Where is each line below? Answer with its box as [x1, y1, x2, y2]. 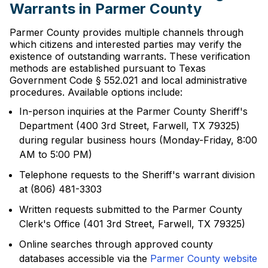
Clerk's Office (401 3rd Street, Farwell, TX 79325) [19, 218, 245, 230]
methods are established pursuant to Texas [10, 62, 206, 74]
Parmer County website [150, 252, 257, 264]
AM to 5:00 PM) [19, 148, 92, 160]
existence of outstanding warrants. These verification [10, 50, 250, 62]
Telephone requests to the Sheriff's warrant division [19, 169, 255, 181]
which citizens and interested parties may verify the [10, 38, 242, 50]
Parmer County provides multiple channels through [10, 26, 243, 38]
